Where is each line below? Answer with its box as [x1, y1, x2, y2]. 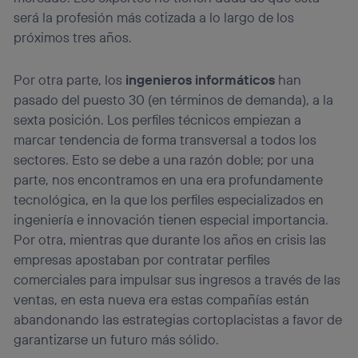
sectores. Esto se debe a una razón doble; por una [14, 150, 315, 168]
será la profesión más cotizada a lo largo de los [14, 9, 295, 26]
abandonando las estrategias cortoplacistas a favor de [14, 310, 343, 328]
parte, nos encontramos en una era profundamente [14, 170, 324, 188]
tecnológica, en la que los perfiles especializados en [14, 190, 324, 208]
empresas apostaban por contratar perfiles [14, 250, 271, 268]
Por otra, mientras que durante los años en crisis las [14, 230, 327, 248]
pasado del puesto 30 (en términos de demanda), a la [14, 90, 334, 108]
